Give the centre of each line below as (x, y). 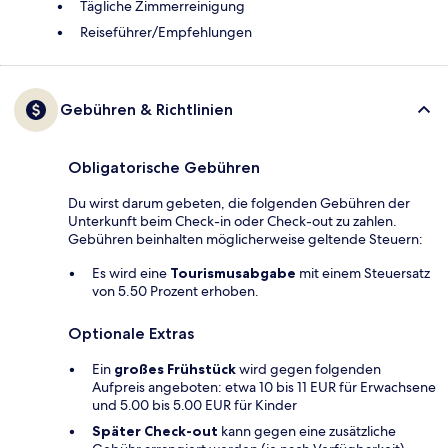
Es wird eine (131, 273)
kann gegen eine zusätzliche (307, 431)
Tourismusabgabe (233, 273)
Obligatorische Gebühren (164, 168)
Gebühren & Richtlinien (146, 110)
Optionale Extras (131, 334)
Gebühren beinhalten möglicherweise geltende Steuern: (245, 239)
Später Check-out (155, 431)
